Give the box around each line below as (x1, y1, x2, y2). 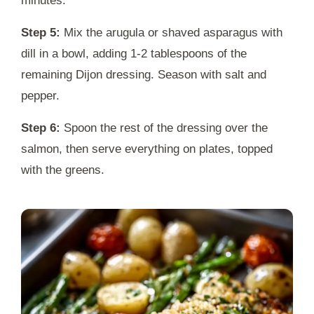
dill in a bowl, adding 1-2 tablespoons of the (21, 47, 247, 61)
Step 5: (21, 26, 60, 40)
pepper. (21, 89, 60, 103)
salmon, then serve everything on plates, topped (21, 142, 273, 156)
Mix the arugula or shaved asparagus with (60, 26, 282, 40)
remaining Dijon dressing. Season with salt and (21, 68, 266, 82)
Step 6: (21, 121, 60, 135)
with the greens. (21, 163, 104, 177)
